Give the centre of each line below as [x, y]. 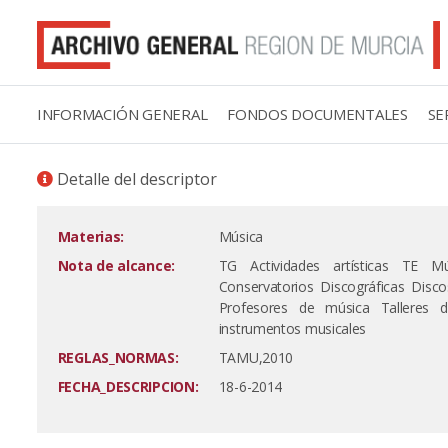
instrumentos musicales [292, 328]
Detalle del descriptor [135, 178]
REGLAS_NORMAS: [118, 357]
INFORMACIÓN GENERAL [122, 113]
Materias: [91, 236]
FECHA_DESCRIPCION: [128, 386]
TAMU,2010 [256, 357]
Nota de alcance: [116, 265]
